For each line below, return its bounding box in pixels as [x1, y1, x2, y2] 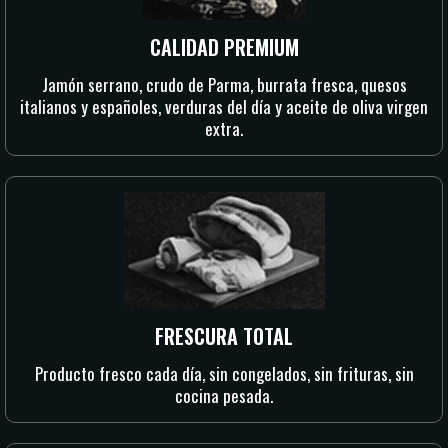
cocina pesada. [175, 383, 273, 408]
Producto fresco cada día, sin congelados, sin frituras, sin [34, 361, 414, 386]
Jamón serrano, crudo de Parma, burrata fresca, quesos [41, 72, 407, 97]
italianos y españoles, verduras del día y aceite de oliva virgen [20, 94, 428, 119]
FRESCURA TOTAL [155, 321, 293, 351]
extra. [205, 116, 243, 141]
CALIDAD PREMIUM [149, 32, 299, 62]
